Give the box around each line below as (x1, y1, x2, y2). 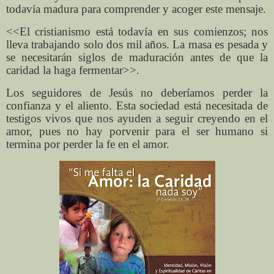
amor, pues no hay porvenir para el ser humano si (6, 125, 268, 138)
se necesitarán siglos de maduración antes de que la (6, 51, 268, 64)
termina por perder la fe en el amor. (6, 138, 169, 151)
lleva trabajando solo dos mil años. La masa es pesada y (6, 38, 268, 51)
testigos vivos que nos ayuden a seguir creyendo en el (6, 112, 268, 125)
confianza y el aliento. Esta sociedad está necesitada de (6, 99, 268, 113)
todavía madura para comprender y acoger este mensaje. (6, 2, 266, 16)
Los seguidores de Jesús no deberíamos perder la (6, 86, 268, 100)
